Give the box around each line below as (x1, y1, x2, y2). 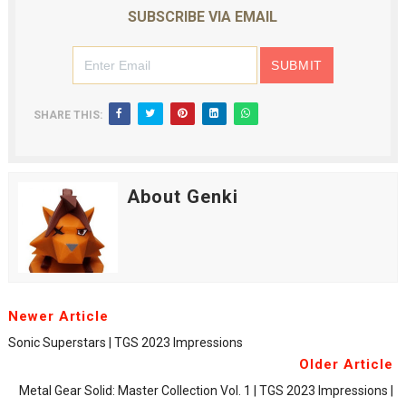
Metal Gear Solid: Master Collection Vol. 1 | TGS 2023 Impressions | (19, 382, 394, 398)
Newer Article (7, 307, 109, 324)
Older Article (299, 355, 394, 372)
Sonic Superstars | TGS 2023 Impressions (7, 334, 243, 350)
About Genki (126, 185, 238, 208)
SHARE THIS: (33, 108, 102, 121)
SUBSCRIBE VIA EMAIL (128, 7, 278, 25)
